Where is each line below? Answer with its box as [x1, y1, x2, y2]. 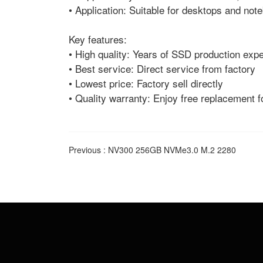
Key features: [69, 32, 127, 46]
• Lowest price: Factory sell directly [69, 76, 223, 90]
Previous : [69, 144, 108, 156]
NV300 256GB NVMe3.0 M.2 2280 [108, 144, 236, 156]
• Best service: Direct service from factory [69, 61, 255, 76]
